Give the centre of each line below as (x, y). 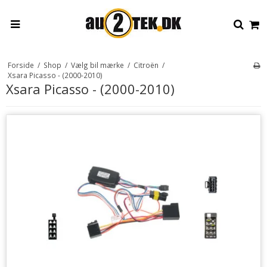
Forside (21, 65)
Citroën (146, 65)
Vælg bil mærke (97, 65)
